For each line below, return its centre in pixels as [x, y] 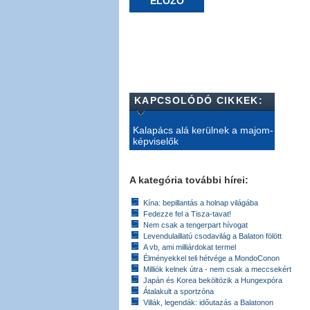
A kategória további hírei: [189, 180]
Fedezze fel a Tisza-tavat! [187, 213]
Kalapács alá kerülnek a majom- [203, 130]
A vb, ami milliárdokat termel [190, 247]
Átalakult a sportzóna [179, 291]
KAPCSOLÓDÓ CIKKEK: [199, 100]
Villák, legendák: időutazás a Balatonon [208, 302]
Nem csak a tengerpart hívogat [195, 225]
